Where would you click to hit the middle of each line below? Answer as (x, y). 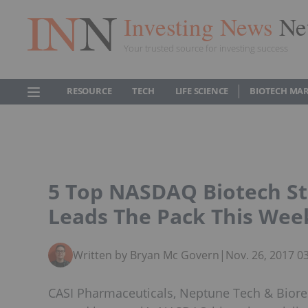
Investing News (201, 26)
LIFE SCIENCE (202, 91)
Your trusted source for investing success (206, 48)
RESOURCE (89, 91)
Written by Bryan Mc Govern (146, 255)
